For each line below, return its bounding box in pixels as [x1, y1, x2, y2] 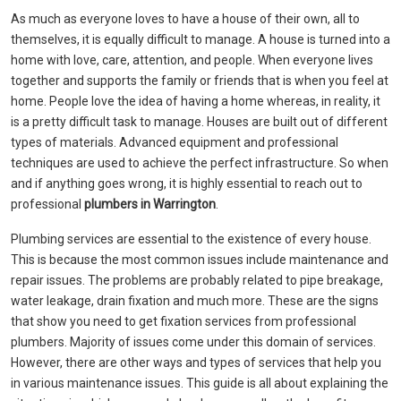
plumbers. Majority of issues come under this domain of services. [11, 335, 376, 349]
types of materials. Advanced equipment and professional [11, 135, 338, 149]
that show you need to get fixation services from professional [11, 314, 356, 328]
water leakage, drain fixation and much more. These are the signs [11, 294, 379, 308]
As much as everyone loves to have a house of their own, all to [11, 12, 360, 26]
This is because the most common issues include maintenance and [11, 252, 388, 267]
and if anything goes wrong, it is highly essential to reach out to [11, 176, 363, 191]
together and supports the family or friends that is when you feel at [11, 73, 388, 88]
